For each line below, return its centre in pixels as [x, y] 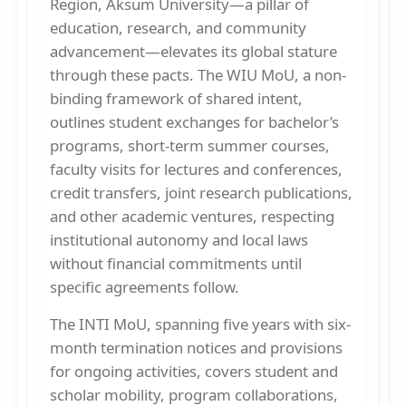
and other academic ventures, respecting [192, 216]
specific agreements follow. [145, 286]
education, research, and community [178, 27]
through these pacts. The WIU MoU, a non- [198, 74]
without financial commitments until [176, 263]
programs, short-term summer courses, [190, 145]
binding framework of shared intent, [176, 98]
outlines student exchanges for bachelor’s [194, 121]
